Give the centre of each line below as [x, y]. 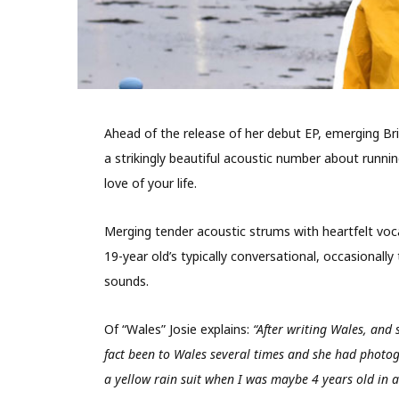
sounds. [126, 281]
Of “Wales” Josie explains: [178, 330]
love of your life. [150, 183]
